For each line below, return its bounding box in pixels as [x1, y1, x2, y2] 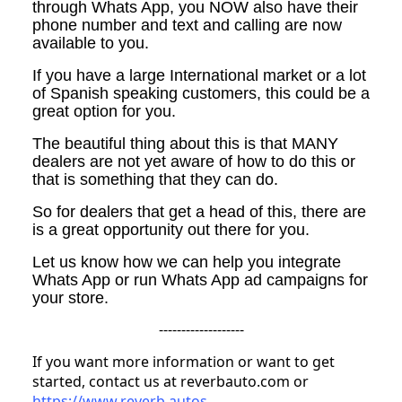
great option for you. [32, 101, 176, 120]
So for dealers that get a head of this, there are [32, 202, 366, 221]
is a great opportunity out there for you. [32, 220, 310, 239]
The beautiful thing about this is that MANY [32, 134, 338, 153]
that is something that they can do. [32, 170, 278, 188]
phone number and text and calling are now [32, 15, 342, 34]
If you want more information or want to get [32, 351, 335, 371]
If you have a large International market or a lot [32, 66, 366, 84]
